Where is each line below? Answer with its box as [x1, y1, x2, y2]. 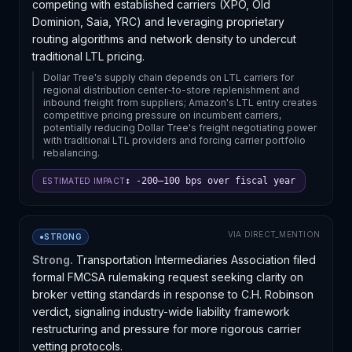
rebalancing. [43, 147, 100, 159]
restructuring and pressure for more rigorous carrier [32, 322, 301, 335]
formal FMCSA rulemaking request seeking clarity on [32, 270, 303, 284]
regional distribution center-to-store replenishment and [43, 84, 299, 96]
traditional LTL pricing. [32, 49, 145, 63]
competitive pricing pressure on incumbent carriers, [43, 109, 281, 121]
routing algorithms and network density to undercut [32, 32, 296, 46]
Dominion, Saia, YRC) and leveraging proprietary [32, 15, 284, 28]
